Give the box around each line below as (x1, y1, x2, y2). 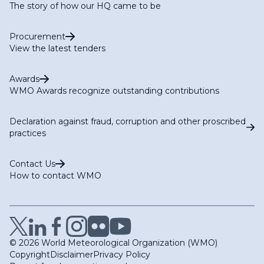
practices (9, 127, 46, 138)
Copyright (9, 249, 50, 260)
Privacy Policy (93, 249, 150, 260)
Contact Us (9, 158, 55, 169)
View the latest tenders (9, 42, 105, 54)
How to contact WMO (9, 170, 101, 181)
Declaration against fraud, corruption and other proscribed (9, 115, 246, 127)
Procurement (9, 31, 65, 42)
